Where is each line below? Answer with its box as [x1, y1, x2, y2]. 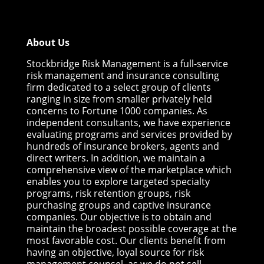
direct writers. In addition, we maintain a [26, 151, 205, 164]
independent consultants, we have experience [26, 116, 230, 129]
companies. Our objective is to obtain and [26, 210, 212, 223]
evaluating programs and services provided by [26, 128, 232, 141]
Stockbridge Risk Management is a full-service [26, 57, 228, 70]
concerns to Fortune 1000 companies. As [26, 104, 207, 117]
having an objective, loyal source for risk [26, 246, 204, 259]
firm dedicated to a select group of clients [26, 81, 211, 94]
